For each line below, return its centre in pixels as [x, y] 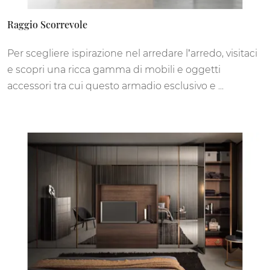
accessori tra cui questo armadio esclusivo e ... [115, 86]
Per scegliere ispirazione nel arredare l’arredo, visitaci [132, 53]
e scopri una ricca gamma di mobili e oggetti [114, 69]
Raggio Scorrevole [47, 24]
